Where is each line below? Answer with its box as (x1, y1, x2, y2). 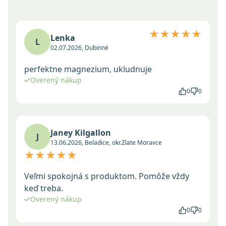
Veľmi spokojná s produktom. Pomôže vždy (24, 171, 189, 182)
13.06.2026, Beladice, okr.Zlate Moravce (50, 138, 162, 147)
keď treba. (24, 183, 63, 194)
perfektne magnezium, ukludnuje (24, 64, 152, 75)
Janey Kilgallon (50, 127, 111, 139)
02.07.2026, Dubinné (50, 43, 108, 52)
